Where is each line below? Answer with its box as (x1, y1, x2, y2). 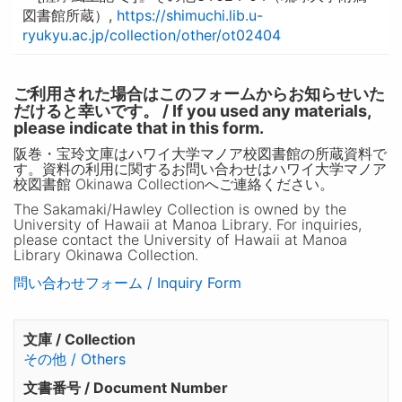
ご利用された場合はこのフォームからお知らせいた (13, 83, 385, 103)
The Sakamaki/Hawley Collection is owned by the (13, 199, 346, 218)
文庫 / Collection (22, 329, 135, 348)
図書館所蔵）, (22, 5, 117, 24)
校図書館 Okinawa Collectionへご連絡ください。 (13, 174, 334, 193)
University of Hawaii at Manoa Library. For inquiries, (13, 214, 362, 233)
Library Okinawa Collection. (13, 245, 198, 264)
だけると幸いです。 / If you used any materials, (13, 100, 371, 120)
